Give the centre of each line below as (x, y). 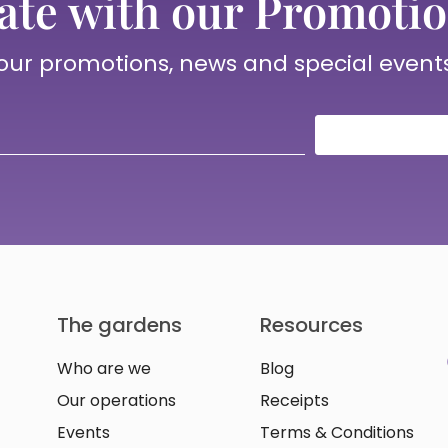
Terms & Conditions (337, 432)
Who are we (104, 368)
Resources (312, 324)
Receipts (295, 400)
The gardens (120, 324)
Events (84, 432)
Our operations (117, 400)
